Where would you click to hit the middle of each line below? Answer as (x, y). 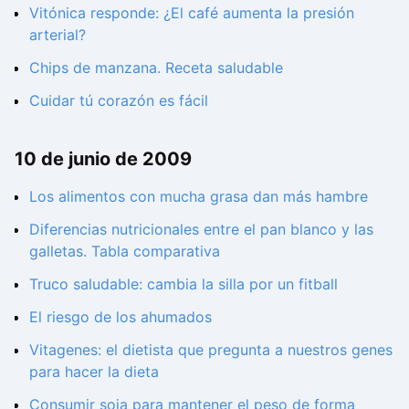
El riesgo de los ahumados (121, 317)
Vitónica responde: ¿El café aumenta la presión (192, 12)
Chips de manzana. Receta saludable (156, 67)
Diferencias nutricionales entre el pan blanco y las (201, 230)
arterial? (58, 34)
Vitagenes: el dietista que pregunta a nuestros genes (211, 350)
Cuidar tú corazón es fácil (119, 100)
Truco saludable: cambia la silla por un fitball (184, 284)
